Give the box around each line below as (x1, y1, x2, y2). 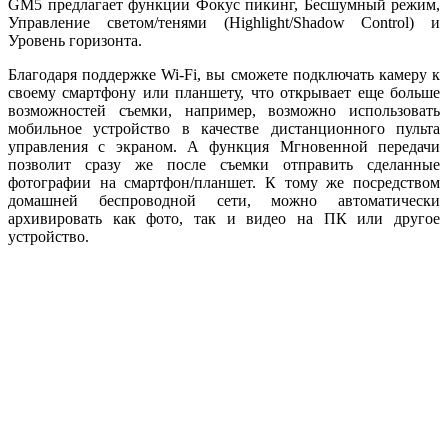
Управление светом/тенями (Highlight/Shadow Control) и (8, 13, 440, 31)
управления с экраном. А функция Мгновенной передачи (8, 137, 440, 155)
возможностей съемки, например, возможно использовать (8, 101, 440, 119)
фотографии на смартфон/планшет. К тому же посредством (8, 173, 440, 191)
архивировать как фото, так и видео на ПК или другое (8, 209, 440, 227)
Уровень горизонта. (8, 31, 142, 49)
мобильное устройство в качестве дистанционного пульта (8, 119, 440, 137)
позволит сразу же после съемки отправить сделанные (8, 155, 440, 173)
